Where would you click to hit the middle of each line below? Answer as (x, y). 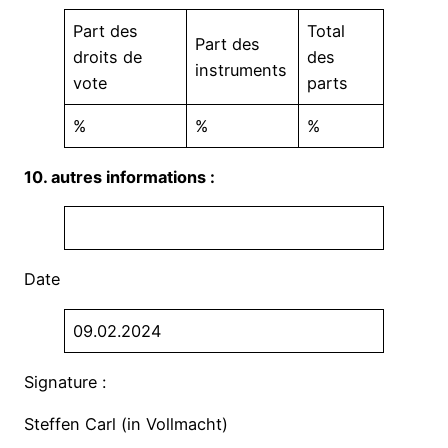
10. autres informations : (119, 176)
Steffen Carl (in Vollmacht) (126, 424)
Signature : (65, 381)
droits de (108, 56)
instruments (241, 69)
